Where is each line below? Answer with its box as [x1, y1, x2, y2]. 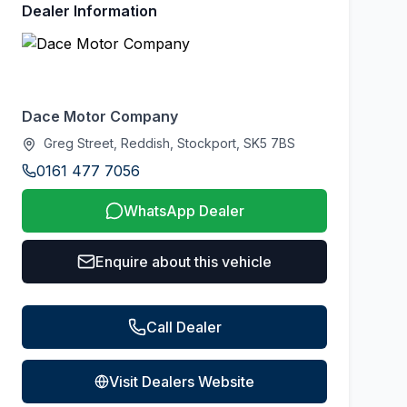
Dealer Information [22, 2, 157, 20]
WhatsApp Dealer [123, 202, 244, 220]
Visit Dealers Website [109, 372, 254, 391]
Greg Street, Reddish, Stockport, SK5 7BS [40, 135, 295, 151]
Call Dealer [145, 318, 222, 336]
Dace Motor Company [22, 107, 178, 125]
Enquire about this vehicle [95, 253, 272, 271]
